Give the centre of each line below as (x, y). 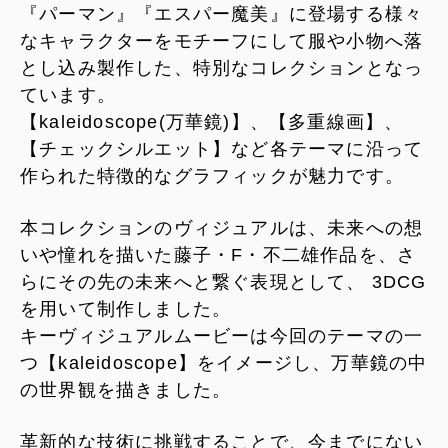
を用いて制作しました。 (126, 308)
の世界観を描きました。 (126, 389)
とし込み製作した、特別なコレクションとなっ (222, 67)
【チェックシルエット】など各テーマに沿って (222, 148)
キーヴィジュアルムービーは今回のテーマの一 (222, 335)
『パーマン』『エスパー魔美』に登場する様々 (222, 13)
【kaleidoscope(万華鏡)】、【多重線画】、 (212, 121)
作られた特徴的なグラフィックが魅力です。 (212, 175)
